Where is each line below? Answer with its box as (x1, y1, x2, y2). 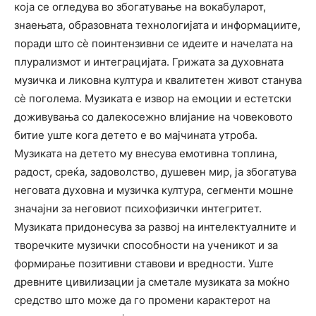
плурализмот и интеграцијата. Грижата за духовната (14, 54, 284, 68)
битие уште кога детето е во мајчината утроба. (14, 128, 257, 142)
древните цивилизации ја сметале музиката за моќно (14, 274, 290, 288)
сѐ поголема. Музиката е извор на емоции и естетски (14, 91, 291, 105)
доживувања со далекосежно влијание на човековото (14, 109, 293, 123)
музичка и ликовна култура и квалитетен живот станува (14, 73, 302, 87)
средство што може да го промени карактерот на (14, 293, 270, 307)
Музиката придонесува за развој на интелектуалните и (14, 219, 296, 233)
